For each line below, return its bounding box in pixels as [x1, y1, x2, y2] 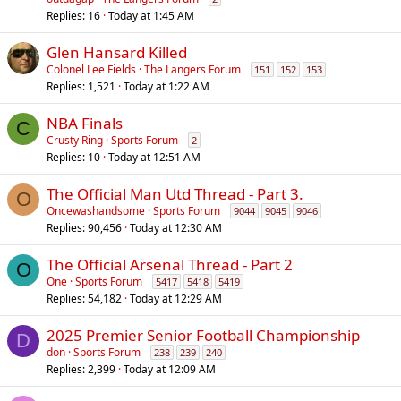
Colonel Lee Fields [47, 62, 136, 77]
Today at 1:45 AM [108, 8, 194, 23]
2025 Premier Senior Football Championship [47, 325, 360, 346]
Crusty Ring [47, 132, 103, 148]
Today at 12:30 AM [130, 220, 222, 235]
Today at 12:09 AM [124, 362, 216, 377]
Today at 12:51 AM [108, 149, 200, 165]
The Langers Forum [144, 62, 241, 77]
